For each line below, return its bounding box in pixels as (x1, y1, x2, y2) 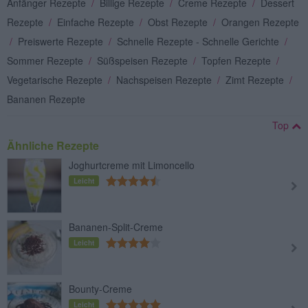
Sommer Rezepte (7, 53, 86, 67)
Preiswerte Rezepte (18, 34, 106, 48)
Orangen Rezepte (221, 14, 299, 29)
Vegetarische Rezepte (7, 72, 105, 87)
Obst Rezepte (148, 14, 210, 29)
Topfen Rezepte (201, 53, 274, 67)
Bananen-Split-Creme (69, 219, 163, 234)
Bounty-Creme (69, 281, 132, 296)
